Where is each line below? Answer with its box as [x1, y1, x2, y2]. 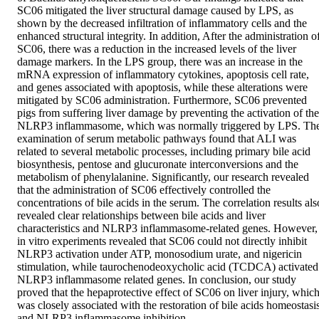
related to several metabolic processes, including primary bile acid [17, 145, 310, 158]
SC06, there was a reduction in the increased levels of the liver [17, 43, 296, 56]
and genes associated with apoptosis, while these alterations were [17, 81, 308, 94]
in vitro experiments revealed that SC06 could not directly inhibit [17, 235, 307, 248]
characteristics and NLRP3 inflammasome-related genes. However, [17, 222, 318, 235]
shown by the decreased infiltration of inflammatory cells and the [17, 17, 307, 30]
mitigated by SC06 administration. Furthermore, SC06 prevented [17, 94, 307, 107]
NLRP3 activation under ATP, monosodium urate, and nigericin [17, 248, 302, 261]
